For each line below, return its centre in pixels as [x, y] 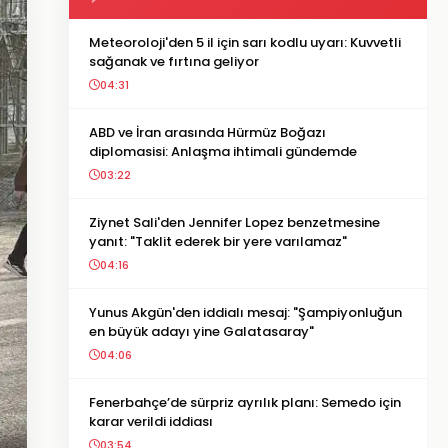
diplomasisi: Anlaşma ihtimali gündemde [223, 151]
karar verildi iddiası [151, 421]
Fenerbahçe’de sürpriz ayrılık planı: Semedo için [245, 402]
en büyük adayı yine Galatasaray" [201, 331]
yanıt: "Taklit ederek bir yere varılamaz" [218, 241]
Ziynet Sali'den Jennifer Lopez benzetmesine [234, 222]
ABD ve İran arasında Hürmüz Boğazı [207, 132]
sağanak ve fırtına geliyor [174, 61]
